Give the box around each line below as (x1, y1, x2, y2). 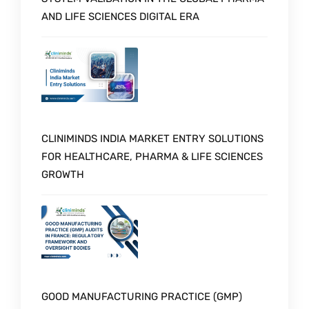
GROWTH (41, 168, 84, 181)
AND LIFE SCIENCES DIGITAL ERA (41, 10, 199, 23)
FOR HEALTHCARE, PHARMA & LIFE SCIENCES (41, 150, 263, 163)
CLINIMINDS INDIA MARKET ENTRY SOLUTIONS (41, 132, 263, 146)
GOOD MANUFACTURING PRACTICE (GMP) (41, 290, 242, 303)
